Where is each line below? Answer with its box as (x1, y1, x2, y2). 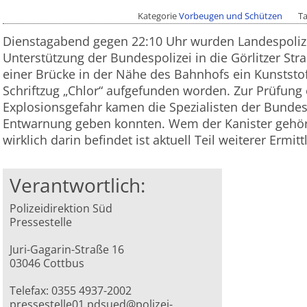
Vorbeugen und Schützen (179, 10, 283, 23)
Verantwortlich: (10, 172, 146, 199)
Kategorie (138, 10, 180, 23)
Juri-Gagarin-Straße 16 (10, 242, 125, 258)
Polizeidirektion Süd (10, 201, 113, 217)
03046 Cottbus (10, 256, 85, 271)
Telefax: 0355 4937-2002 (10, 283, 132, 299)
